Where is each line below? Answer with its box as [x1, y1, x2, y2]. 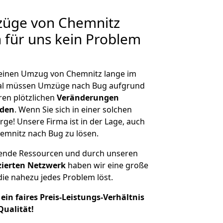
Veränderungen [57, 92, 119, 103]
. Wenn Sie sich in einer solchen [14, 104, 132, 115]
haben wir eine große [66, 160, 148, 171]
